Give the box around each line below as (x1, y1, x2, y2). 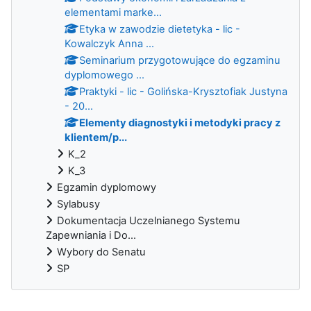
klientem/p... (65, 131, 127, 144)
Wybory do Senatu (57, 245, 146, 258)
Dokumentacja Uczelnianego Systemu (57, 214, 240, 227)
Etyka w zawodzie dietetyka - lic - (79, 22, 240, 35)
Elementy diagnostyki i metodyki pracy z (79, 116, 280, 129)
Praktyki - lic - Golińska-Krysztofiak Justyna (79, 85, 287, 98)
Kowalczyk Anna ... (65, 37, 154, 50)
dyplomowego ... (65, 68, 144, 81)
